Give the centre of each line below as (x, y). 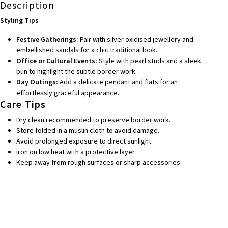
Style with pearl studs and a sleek (149, 60)
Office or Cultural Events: (56, 60)
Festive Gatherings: (47, 39)
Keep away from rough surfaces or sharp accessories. (99, 162)
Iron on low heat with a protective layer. (76, 151)
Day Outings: (37, 82)
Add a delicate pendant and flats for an (118, 82)
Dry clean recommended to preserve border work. (93, 119)
